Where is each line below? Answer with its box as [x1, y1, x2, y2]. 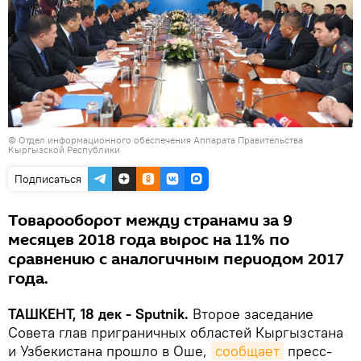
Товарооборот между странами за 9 [8, 209, 293, 232]
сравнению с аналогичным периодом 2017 [8, 247, 344, 271]
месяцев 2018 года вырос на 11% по [8, 228, 289, 251]
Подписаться [15, 171, 81, 186]
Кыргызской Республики [8, 143, 120, 156]
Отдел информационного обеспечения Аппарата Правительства [19, 133, 303, 146]
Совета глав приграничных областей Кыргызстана [8, 322, 343, 342]
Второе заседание [189, 304, 313, 323]
